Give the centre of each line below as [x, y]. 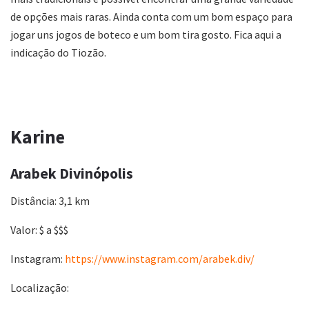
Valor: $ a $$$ [39, 229]
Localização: [40, 287]
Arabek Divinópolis [72, 174]
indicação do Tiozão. [58, 52]
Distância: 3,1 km [50, 200]
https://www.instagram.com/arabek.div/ [160, 258]
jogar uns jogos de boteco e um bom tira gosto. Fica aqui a [146, 34]
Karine [38, 136]
